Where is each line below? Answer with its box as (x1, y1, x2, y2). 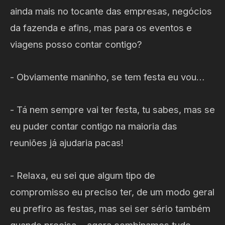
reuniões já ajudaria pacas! (10, 137, 124, 148)
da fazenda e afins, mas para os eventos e (10, 22, 192, 33)
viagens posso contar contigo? (10, 38, 142, 50)
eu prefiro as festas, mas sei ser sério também (10, 202, 210, 214)
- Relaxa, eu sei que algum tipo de (10, 169, 155, 181)
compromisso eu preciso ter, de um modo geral (10, 186, 214, 197)
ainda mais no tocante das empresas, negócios (10, 5, 212, 17)
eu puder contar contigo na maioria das (10, 120, 177, 132)
